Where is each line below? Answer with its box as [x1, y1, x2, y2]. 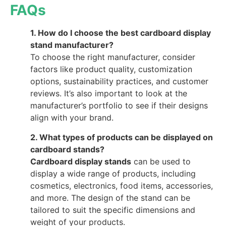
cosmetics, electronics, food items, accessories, [30, 180, 213, 191]
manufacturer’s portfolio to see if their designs [30, 100, 208, 111]
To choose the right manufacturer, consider [30, 52, 195, 63]
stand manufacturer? [30, 40, 114, 50]
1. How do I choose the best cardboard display [30, 28, 211, 38]
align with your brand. [30, 112, 114, 123]
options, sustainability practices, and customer [30, 76, 208, 87]
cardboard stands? [30, 144, 104, 154]
